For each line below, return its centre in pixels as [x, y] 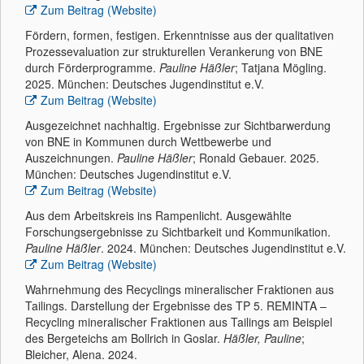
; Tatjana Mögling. [281, 67]
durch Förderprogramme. [92, 67]
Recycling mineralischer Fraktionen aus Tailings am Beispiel [179, 322]
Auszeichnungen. [71, 158]
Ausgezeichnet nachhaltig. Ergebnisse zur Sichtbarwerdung [178, 125]
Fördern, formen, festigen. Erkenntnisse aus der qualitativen [180, 35]
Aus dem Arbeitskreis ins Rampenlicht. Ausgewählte [158, 215]
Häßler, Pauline [262, 338]
